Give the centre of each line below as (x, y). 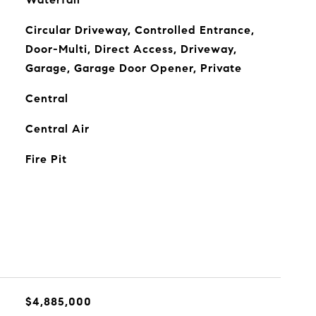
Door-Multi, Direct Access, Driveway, (131, 49)
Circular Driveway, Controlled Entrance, (140, 30)
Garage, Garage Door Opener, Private (133, 68)
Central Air (57, 129)
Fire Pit (46, 159)
